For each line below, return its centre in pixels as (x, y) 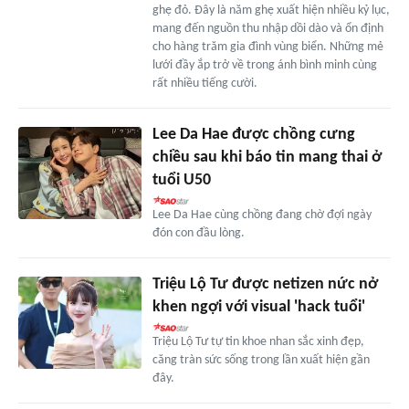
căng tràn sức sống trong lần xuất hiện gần (261, 361)
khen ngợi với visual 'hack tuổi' (258, 308)
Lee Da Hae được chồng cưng (253, 135)
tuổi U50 (181, 181)
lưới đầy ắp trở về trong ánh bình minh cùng (264, 66)
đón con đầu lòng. (198, 234)
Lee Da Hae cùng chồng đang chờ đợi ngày (262, 215)
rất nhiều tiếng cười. (204, 84)
